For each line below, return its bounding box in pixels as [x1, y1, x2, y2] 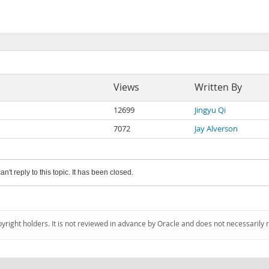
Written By [195, 81, 242, 94]
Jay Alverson [195, 124, 238, 134]
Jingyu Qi [195, 105, 226, 115]
